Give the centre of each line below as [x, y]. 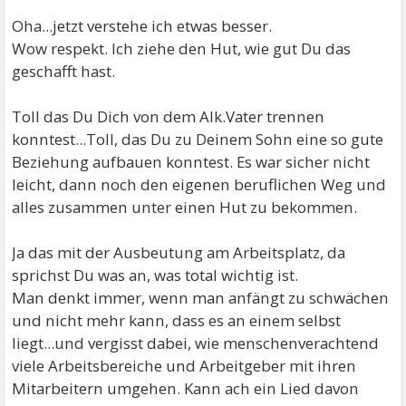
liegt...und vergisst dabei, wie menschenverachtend [196, 343]
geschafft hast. [64, 71]
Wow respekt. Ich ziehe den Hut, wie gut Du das [182, 48]
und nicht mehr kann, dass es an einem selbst [177, 320]
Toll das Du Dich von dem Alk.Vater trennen [169, 116]
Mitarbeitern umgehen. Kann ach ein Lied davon [186, 388]
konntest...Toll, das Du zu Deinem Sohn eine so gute [198, 139]
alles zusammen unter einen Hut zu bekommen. [185, 207]
